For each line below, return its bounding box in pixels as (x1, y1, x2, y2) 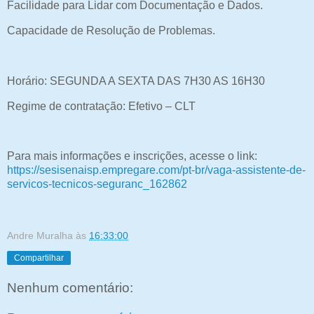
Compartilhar (14, 252, 64, 263)
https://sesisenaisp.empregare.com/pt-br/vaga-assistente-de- (7, 164, 306, 177)
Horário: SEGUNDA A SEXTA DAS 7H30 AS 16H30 (7, 74, 265, 87)
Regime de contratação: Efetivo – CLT (7, 100, 196, 112)
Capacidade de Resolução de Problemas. (7, 25, 215, 37)
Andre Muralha (7, 229, 76, 241)
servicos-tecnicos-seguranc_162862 (7, 178, 187, 191)
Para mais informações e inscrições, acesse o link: (7, 150, 257, 163)
